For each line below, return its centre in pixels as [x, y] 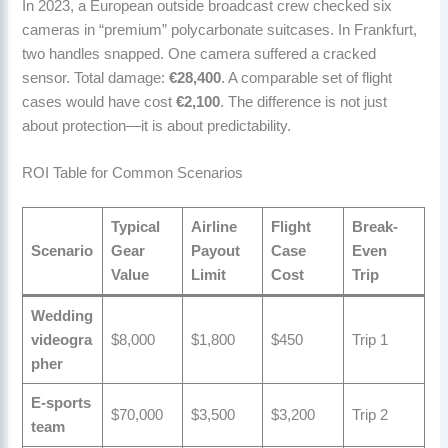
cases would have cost [99, 102]
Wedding [61, 316]
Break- [374, 227]
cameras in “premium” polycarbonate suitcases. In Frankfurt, [220, 30]
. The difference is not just [304, 102]
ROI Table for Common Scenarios [133, 173]
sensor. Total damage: [96, 78]
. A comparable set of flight [307, 78]
